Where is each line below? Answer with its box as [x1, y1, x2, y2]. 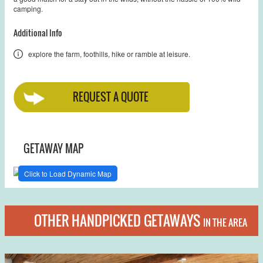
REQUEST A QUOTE [72, 89, 149, 104]
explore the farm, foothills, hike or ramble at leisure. [28, 48, 190, 59]
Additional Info [14, 26, 62, 39]
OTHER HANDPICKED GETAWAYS [34, 210, 203, 231]
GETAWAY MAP [23, 140, 83, 156]
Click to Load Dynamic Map [24, 168, 112, 178]
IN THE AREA [203, 215, 247, 230]
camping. [14, 3, 43, 14]
